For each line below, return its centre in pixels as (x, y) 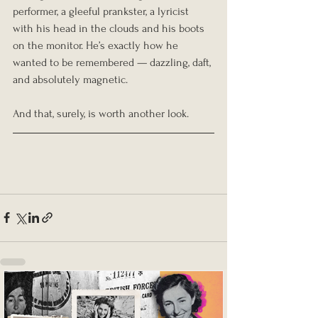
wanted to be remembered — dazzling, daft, (113, 62)
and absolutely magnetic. (70, 79)
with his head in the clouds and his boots (110, 28)
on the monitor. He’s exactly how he (97, 45)
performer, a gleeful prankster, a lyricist (102, 11)
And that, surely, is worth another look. (101, 113)
